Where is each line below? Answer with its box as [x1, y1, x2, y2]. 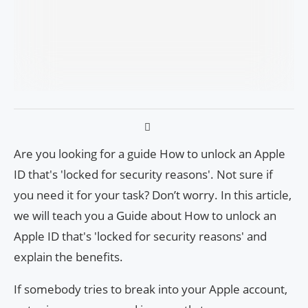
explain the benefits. [14, 248, 123, 265]
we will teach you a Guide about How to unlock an [14, 207, 276, 223]
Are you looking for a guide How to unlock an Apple [14, 145, 285, 162]
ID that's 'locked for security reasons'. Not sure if [14, 166, 273, 182]
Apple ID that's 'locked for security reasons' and [14, 228, 267, 244]
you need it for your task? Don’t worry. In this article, [14, 186, 291, 203]
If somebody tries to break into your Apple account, [14, 280, 287, 297]
